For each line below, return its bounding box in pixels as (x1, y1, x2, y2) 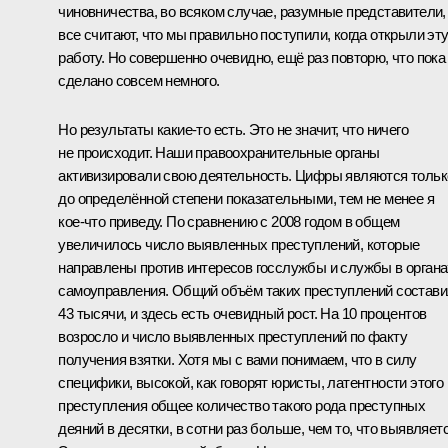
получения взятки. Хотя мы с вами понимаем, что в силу (58, 351, 417, 369)
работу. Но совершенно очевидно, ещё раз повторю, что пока (58, 49, 446, 67)
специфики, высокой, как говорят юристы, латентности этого (58, 374, 444, 392)
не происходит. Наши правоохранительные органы (58, 144, 380, 162)
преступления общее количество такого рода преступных (58, 397, 426, 415)
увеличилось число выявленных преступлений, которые (58, 236, 420, 254)
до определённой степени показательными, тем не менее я (58, 190, 434, 208)
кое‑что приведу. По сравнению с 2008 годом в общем (58, 213, 400, 231)
